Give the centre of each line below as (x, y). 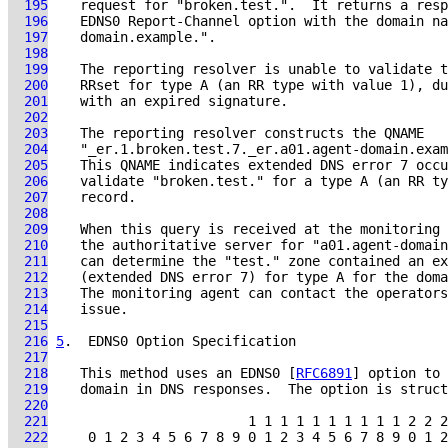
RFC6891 (324, 373)
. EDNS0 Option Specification (180, 341)
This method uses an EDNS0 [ (172, 373)
